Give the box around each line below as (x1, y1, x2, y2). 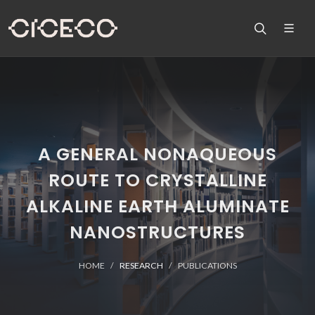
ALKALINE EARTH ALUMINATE (25, 194, 290, 219)
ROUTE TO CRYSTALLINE (48, 168, 267, 193)
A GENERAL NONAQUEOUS (38, 142, 277, 167)
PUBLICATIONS (177, 260, 237, 271)
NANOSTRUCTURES (70, 220, 245, 245)
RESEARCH (119, 260, 163, 271)
